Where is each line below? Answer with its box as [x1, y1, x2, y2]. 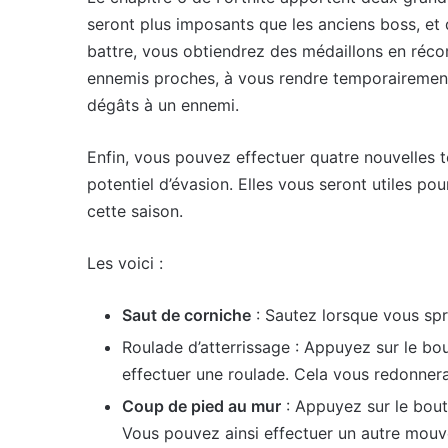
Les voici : [87, 253, 168, 273]
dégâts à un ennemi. [87, 95, 239, 115]
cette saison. [87, 201, 183, 221]
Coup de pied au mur [122, 396, 281, 416]
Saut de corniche [122, 305, 251, 325]
